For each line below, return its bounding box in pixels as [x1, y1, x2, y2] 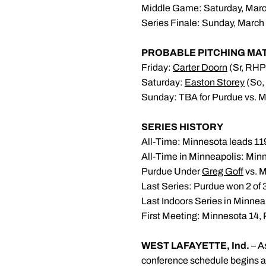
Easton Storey [185, 77, 245, 87]
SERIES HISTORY [141, 122, 223, 132]
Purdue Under [141, 166, 202, 176]
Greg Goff [202, 166, 243, 176]
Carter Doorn [173, 62, 227, 72]
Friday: [141, 62, 173, 72]
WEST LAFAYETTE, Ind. [141, 240, 249, 251]
